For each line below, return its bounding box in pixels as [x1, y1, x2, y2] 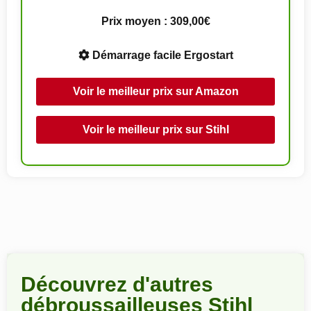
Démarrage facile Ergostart [89, 49, 233, 61]
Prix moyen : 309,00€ [101, 15, 210, 27]
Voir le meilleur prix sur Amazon [72, 85, 239, 97]
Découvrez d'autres [21, 273, 213, 296]
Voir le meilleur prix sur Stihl [82, 124, 229, 135]
